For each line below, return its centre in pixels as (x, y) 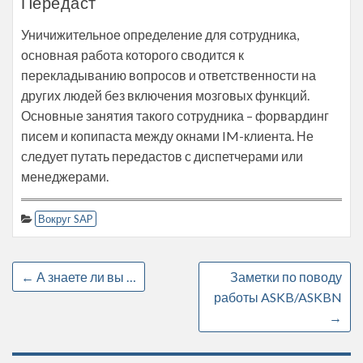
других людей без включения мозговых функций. (165, 95)
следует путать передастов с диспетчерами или (162, 156)
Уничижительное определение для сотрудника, (160, 34)
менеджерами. (65, 176)
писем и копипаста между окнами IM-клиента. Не (167, 136)
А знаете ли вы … (85, 277)
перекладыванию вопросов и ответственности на (169, 75)
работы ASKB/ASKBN (278, 297)
